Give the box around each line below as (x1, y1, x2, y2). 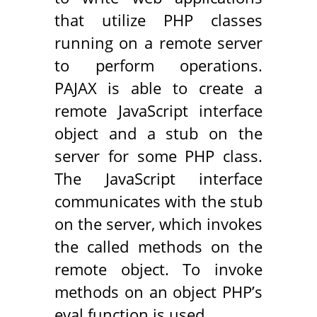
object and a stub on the (54, 122, 263, 144)
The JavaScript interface (54, 168, 263, 189)
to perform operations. (54, 54, 263, 76)
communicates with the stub (54, 190, 263, 212)
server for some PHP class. (54, 145, 263, 166)
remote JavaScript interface (54, 100, 263, 121)
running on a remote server (54, 32, 263, 53)
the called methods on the (54, 236, 263, 257)
